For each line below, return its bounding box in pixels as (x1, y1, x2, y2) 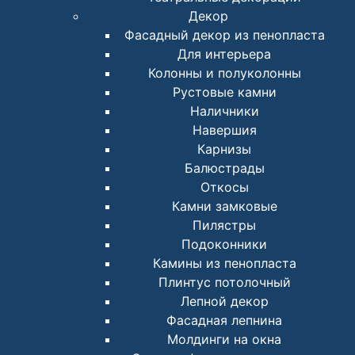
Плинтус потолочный (158, 274, 291, 291)
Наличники (189, 103, 259, 120)
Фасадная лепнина (166, 312, 282, 329)
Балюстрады (184, 160, 265, 177)
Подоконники (181, 236, 267, 253)
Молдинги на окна (167, 331, 281, 348)
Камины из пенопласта (152, 255, 296, 272)
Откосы (200, 179, 249, 196)
